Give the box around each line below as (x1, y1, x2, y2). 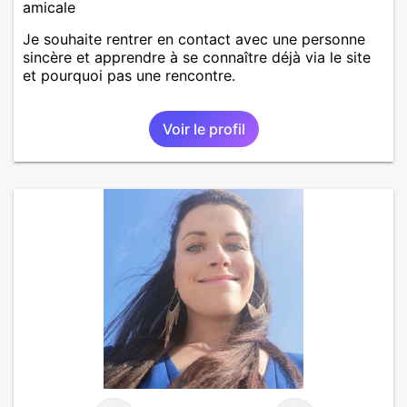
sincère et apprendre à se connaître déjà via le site (23, 47, 371, 66)
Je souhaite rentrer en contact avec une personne (23, 29, 365, 48)
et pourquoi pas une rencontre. (23, 65, 235, 84)
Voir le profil (162, 119, 245, 138)
